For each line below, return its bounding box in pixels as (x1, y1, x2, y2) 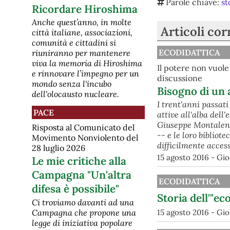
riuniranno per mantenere (32, 47, 130, 58)
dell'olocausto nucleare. (32, 88, 119, 99)
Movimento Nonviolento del (32, 132, 138, 143)
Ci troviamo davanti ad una (32, 197, 134, 207)
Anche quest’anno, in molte (32, 16, 131, 27)
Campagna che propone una (32, 207, 136, 218)
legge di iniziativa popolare (32, 217, 132, 228)
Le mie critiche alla (32, 154, 126, 168)
